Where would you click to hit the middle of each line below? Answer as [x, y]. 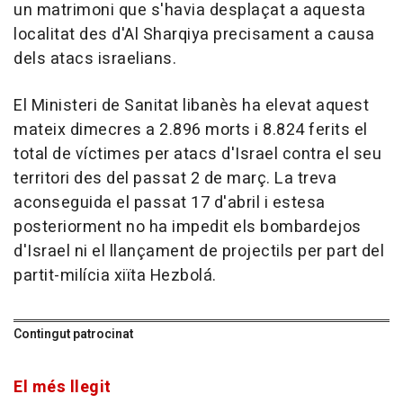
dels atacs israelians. [95, 59]
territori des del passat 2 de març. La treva [175, 179]
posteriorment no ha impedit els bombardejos [188, 228]
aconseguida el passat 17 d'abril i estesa [170, 203]
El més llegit [63, 388]
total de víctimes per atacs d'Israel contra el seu [197, 155]
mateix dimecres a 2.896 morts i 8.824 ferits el [191, 130]
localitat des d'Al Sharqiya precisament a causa [194, 35]
